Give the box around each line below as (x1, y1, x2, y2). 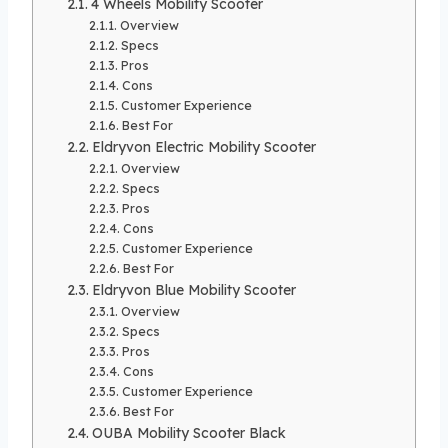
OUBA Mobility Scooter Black (91, 423, 286, 441)
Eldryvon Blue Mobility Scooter (91, 280, 296, 298)
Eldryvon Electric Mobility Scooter (91, 137, 316, 155)
